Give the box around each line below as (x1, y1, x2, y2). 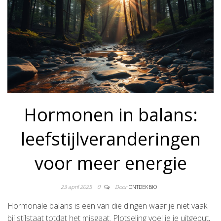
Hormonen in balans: (23, 102, 198, 127)
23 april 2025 (60, 183, 93, 190)
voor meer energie (34, 150, 187, 175)
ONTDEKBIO (128, 183, 157, 190)
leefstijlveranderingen (20, 126, 201, 151)
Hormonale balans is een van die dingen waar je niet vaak (7, 200, 207, 211)
